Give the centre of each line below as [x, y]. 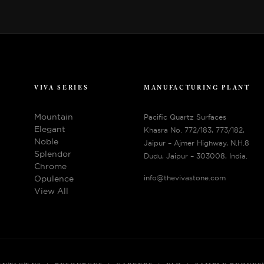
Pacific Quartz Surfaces [185, 117]
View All [51, 191]
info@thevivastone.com [185, 178]
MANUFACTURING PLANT [197, 89]
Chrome [50, 166]
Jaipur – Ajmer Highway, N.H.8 [197, 143]
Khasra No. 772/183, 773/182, [194, 130]
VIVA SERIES [62, 89]
